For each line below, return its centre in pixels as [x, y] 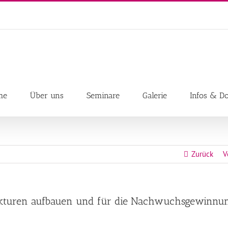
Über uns [47, 95]
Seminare [103, 95]
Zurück [202, 154]
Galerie [155, 95]
